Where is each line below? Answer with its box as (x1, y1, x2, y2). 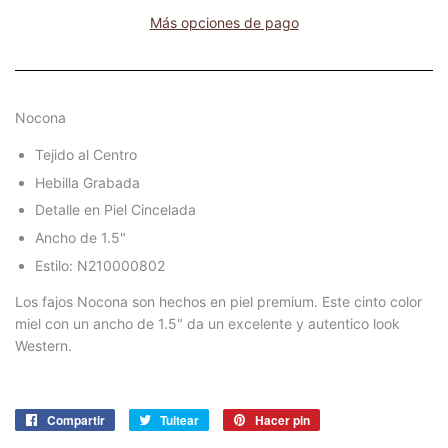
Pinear (320, 410, 356, 428)
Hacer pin (255, 410, 310, 429)
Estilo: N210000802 (35, 256, 165, 274)
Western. (15, 336, 72, 354)
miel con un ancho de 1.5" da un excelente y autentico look (15, 314, 400, 332)
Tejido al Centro (35, 146, 137, 164)
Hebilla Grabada (35, 173, 140, 191)
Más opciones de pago (149, 14, 299, 32)
